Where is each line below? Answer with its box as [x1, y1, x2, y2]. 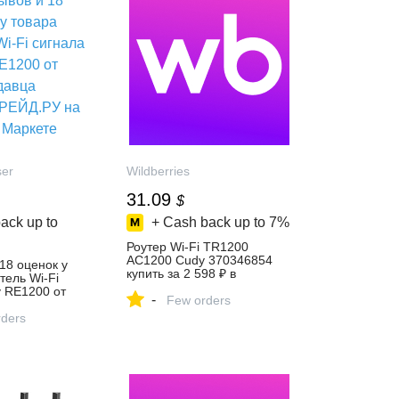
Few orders [167, 293, 232, 307]
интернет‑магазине [126, 280, 240, 294]
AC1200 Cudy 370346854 [126, 253, 273, 267]
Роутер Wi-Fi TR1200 [126, 240, 249, 254]
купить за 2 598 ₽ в [126, 266, 237, 281]
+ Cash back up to [151, 215, 266, 230]
